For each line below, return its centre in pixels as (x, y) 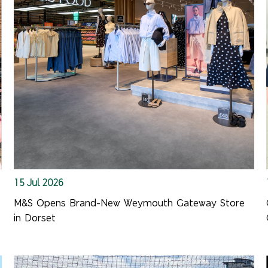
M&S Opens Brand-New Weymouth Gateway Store (129, 203)
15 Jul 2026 (38, 182)
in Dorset (34, 218)
